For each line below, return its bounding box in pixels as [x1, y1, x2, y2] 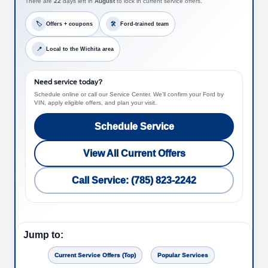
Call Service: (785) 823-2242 [72, 175, 196, 186]
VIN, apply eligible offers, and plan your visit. [34, 99, 157, 106]
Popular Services [157, 252, 208, 259]
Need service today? [34, 78, 102, 87]
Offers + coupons [46, 20, 93, 27]
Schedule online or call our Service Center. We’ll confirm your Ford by [34, 91, 224, 98]
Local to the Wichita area [46, 45, 114, 52]
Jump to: [23, 230, 63, 240]
